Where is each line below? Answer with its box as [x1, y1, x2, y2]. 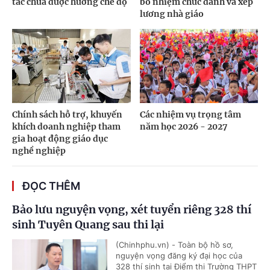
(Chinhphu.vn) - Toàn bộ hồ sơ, [116, 239, 233, 250]
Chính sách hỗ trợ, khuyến [12, 108, 122, 120]
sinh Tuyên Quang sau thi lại [12, 217, 164, 231]
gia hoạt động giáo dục [12, 133, 108, 144]
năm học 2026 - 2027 [139, 121, 227, 132]
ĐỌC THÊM [22, 179, 80, 192]
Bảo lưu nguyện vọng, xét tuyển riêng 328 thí [12, 202, 251, 216]
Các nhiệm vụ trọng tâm [139, 108, 241, 120]
